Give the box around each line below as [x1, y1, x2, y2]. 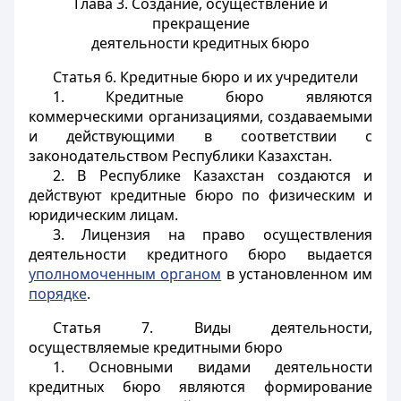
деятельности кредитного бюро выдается [29, 244, 372, 264]
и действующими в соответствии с [29, 126, 372, 146]
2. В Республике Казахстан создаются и [52, 166, 372, 185]
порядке [29, 284, 87, 303]
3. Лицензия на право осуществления [52, 225, 372, 244]
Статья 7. [52, 318, 154, 337]
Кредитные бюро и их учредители [115, 67, 358, 87]
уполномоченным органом [29, 264, 222, 284]
